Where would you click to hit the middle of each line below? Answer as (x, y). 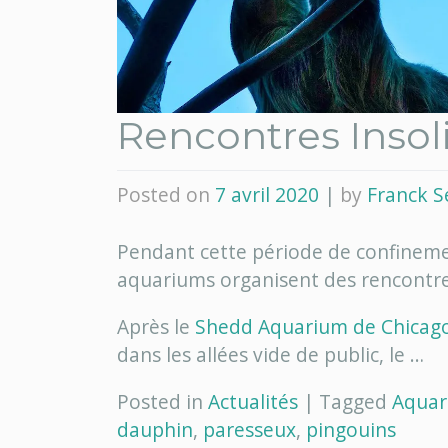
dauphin (155, 429)
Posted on (166, 194)
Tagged (355, 401)
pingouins (351, 429)
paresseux (249, 429)
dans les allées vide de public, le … (270, 354)
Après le (156, 326)
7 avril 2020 (267, 194)
